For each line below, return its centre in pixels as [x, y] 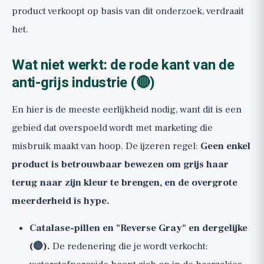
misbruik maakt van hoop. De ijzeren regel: [106, 146]
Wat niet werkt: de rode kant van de [123, 65]
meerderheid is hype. [61, 201]
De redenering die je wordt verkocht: [129, 246]
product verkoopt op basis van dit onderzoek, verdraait [128, 11]
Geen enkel [225, 146]
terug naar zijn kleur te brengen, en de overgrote [125, 183]
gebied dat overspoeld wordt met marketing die [112, 128]
